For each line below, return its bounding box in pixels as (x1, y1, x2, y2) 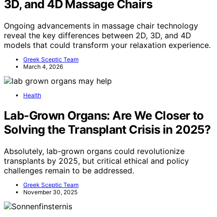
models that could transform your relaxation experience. (4, 40, 211, 50)
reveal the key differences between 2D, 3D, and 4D (4, 30, 191, 40)
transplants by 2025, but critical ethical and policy (4, 155, 189, 166)
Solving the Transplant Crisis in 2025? (4, 122, 211, 137)
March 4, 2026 (23, 62, 63, 70)
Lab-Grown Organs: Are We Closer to (4, 108, 204, 123)
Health (23, 91, 41, 99)
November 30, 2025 (23, 188, 77, 196)
